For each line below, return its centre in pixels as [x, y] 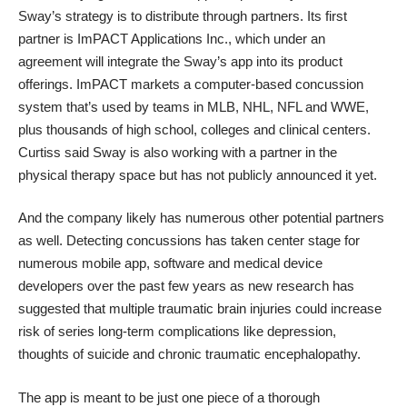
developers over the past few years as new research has [186, 286]
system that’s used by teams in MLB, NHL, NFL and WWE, [194, 106]
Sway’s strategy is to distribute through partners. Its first [183, 15]
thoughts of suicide [74, 354]
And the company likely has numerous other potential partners [201, 218]
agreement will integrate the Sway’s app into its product [180, 61]
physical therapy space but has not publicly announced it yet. [198, 174]
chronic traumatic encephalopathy [258, 354]
